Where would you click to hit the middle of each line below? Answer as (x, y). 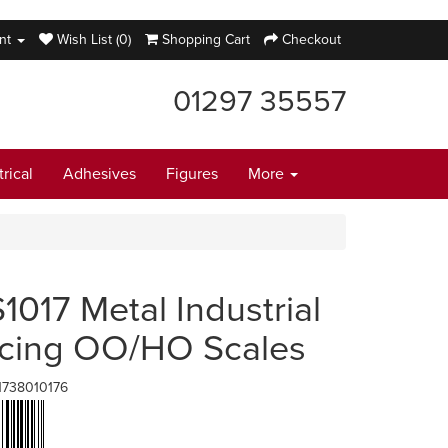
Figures (192, 173)
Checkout (311, 39)
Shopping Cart (206, 39)
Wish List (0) (94, 39)
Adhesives (99, 173)
